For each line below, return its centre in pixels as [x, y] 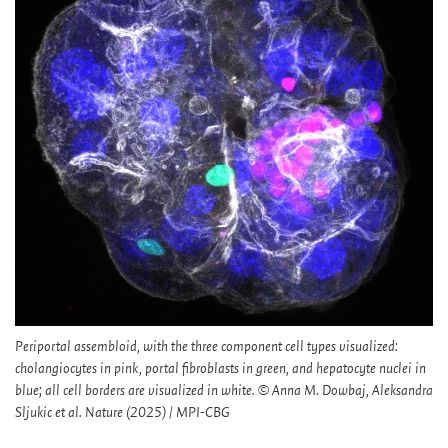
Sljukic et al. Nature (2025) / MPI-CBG [122, 412]
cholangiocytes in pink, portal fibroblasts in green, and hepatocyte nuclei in [220, 368]
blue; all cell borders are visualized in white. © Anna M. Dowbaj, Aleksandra [224, 390]
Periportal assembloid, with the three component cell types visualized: [206, 346]
